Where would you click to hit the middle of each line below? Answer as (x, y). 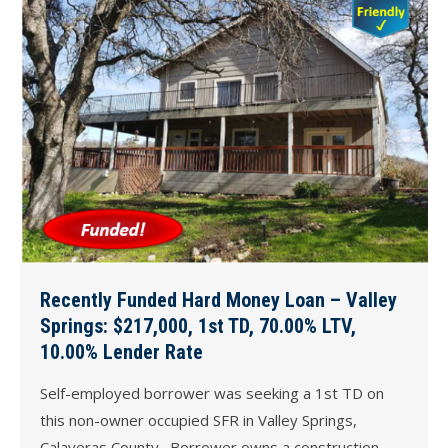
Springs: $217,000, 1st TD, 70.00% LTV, (198, 326)
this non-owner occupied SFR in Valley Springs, (198, 420)
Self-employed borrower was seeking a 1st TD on (212, 393)
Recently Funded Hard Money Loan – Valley (218, 300)
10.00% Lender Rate (121, 352)
